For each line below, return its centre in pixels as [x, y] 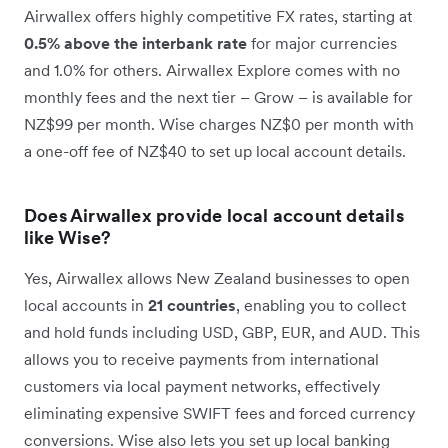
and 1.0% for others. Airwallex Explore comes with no [212, 69]
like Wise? [67, 237]
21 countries [192, 304]
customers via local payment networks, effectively [202, 385]
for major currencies [322, 42]
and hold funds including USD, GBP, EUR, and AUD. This [222, 331]
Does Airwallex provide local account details [214, 215]
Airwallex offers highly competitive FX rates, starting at [218, 15]
